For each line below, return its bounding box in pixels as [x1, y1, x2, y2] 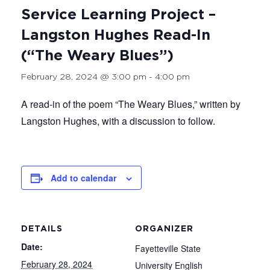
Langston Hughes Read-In [21, 28, 210, 43]
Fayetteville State [135, 242, 201, 254]
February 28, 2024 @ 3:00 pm [21, 73, 146, 81]
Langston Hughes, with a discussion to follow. [21, 114, 215, 128]
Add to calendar [51, 172, 116, 184]
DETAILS [21, 225, 63, 233]
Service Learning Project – [21, 8, 216, 22]
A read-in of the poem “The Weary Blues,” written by [21, 97, 240, 111]
